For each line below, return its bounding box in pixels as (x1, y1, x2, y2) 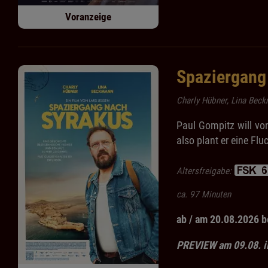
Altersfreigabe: (176, 166, 234, 177)
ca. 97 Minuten (176, 189, 231, 200)
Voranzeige (65, 11, 111, 23)
